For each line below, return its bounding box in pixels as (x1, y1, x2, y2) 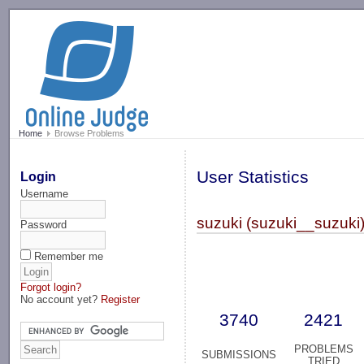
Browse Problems (51, 128, 124, 139)
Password (20, 218, 67, 231)
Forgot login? (20, 280, 82, 293)
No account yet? (20, 292, 102, 305)
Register (101, 292, 141, 305)
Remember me (34, 249, 104, 262)
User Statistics (197, 167, 310, 188)
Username (20, 187, 69, 200)
